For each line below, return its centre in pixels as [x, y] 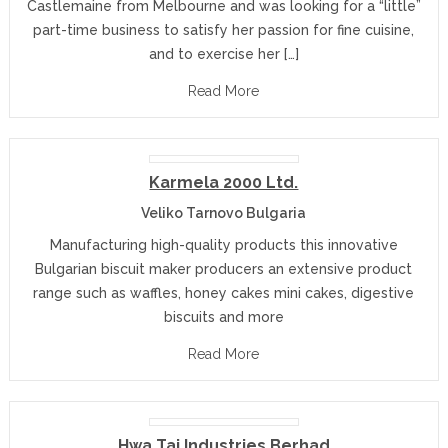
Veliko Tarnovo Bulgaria [224, 212]
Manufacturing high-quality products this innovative [223, 244]
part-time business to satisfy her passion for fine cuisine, [224, 29]
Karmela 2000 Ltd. [224, 182]
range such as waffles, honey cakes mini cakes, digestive [224, 292]
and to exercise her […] [223, 53]
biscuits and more [223, 316]
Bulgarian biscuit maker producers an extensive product [224, 268]
